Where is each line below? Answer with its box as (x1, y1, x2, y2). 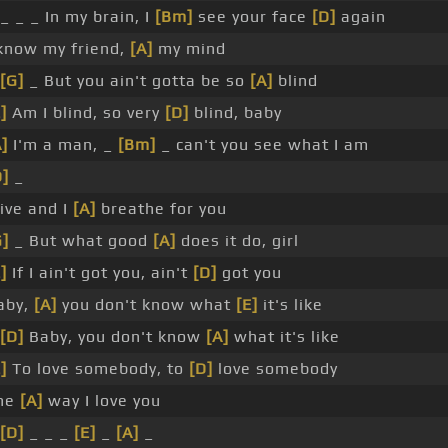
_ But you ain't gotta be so (24, 71, 250, 91)
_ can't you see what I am (156, 135, 369, 155)
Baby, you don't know (24, 327, 206, 347)
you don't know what (57, 295, 236, 315)
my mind (153, 39, 226, 59)
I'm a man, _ (8, 135, 118, 155)
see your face (193, 7, 312, 27)
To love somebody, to (7, 359, 189, 379)
